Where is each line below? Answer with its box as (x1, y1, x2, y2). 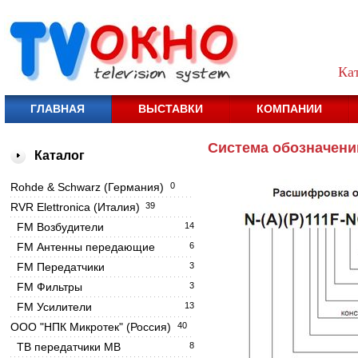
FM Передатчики (17, 261, 105, 273)
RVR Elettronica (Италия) (10, 201, 140, 213)
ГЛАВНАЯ (30, 102, 85, 115)
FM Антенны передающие (17, 241, 155, 253)
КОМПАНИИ (257, 102, 322, 115)
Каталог (34, 149, 85, 162)
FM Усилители (17, 300, 92, 313)
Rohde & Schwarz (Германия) (10, 181, 164, 193)
